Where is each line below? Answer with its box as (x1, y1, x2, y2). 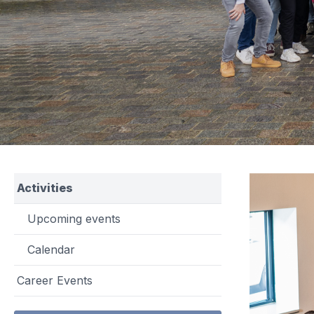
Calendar (27, 243, 75, 257)
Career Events (17, 273, 93, 288)
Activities (17, 181, 73, 196)
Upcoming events (27, 212, 121, 226)
